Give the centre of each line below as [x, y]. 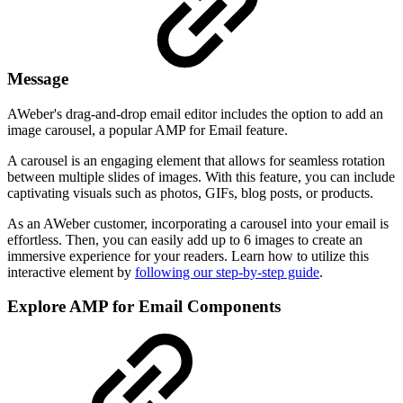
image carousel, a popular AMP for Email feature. [149, 130]
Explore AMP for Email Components [144, 307]
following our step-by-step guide [227, 272]
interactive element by [71, 272]
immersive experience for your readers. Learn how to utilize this [188, 255]
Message [40, 78]
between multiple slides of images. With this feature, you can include [201, 176]
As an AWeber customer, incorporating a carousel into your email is [198, 223]
